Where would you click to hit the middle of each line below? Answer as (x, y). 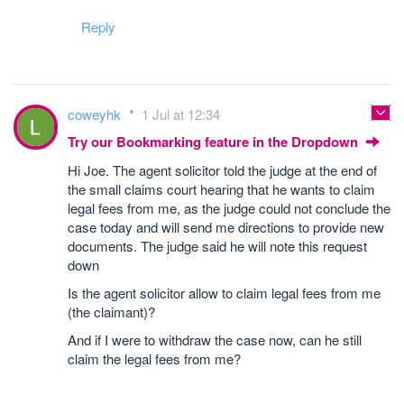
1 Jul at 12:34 (181, 114)
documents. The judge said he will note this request (217, 246)
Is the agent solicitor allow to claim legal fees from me (224, 293)
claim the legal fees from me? (154, 358)
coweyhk (96, 114)
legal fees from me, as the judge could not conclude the (229, 208)
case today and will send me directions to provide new (226, 227)
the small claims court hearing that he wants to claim (221, 189)
